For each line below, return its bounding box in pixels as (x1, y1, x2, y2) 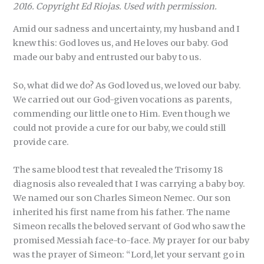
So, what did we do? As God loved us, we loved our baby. (13, 80, 242, 91)
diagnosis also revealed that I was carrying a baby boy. (13, 179, 246, 190)
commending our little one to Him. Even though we (13, 108, 230, 119)
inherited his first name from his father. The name (13, 207, 230, 218)
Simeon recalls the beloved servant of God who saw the (13, 221, 246, 232)
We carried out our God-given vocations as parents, (13, 94, 232, 105)
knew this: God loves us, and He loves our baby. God (13, 38, 229, 49)
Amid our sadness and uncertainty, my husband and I (13, 24, 240, 35)
